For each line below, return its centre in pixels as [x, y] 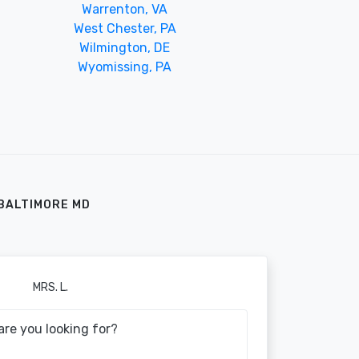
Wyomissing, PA [125, 67]
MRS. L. [50, 287]
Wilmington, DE [125, 47]
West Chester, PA [125, 28]
